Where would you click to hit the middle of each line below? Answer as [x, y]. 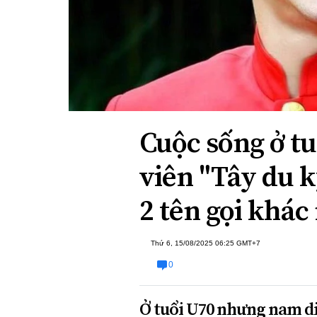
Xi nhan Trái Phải [158, 8]
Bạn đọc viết [148, 28]
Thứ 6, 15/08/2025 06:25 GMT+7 [206, 243]
